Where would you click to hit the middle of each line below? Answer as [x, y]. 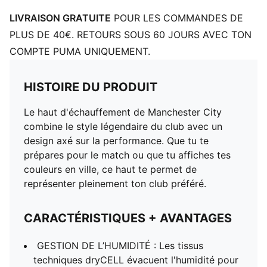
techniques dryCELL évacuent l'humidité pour [136, 260]
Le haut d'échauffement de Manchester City [123, 112]
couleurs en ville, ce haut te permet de [110, 169]
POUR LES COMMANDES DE [177, 18]
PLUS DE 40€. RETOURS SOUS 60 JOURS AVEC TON [131, 35]
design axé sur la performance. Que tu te [116, 141]
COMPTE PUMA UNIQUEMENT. [80, 51]
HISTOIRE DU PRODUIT [91, 87]
